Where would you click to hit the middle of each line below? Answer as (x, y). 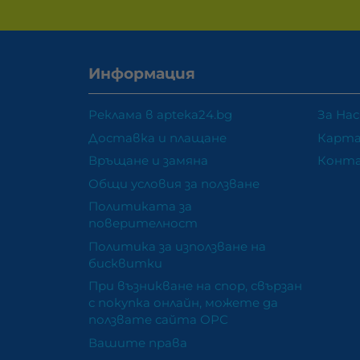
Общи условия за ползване (174, 183)
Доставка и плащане (158, 137)
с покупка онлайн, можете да (184, 303)
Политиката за (141, 207)
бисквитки (126, 263)
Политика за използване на (178, 246)
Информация (142, 74)
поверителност (143, 223)
